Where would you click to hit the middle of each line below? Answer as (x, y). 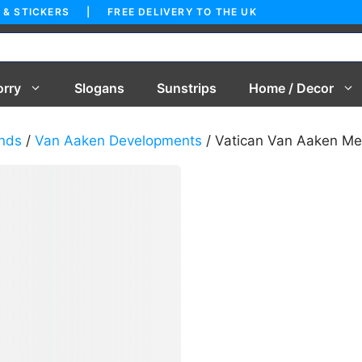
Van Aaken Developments (118, 141)
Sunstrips (187, 88)
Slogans (99, 88)
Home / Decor (291, 88)
